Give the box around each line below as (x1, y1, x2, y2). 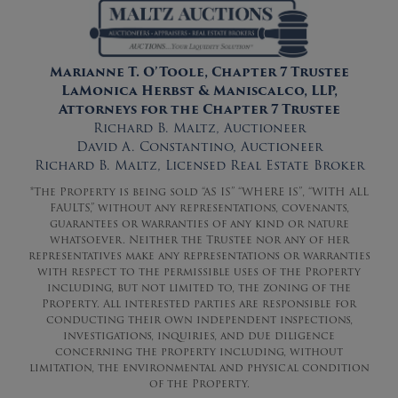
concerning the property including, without (55, 343, 343, 361)
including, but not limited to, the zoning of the (47, 279, 351, 297)
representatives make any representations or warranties (28, 247, 370, 265)
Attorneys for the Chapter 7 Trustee (58, 99, 340, 120)
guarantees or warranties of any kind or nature (49, 215, 349, 233)
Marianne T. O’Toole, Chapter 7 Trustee (49, 62, 349, 83)
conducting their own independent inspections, (45, 311, 353, 329)
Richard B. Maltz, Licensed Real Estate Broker (34, 155, 364, 176)
